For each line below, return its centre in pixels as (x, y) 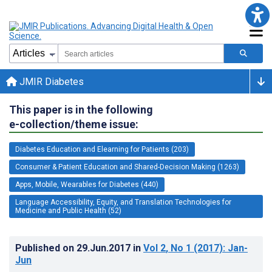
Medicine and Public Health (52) (68, 210)
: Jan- (235, 248)
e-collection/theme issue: (74, 124)
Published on (46, 248)
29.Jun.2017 (105, 248)
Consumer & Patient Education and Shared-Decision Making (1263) (127, 167)
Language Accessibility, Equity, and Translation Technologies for (123, 202)
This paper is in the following (81, 109)
